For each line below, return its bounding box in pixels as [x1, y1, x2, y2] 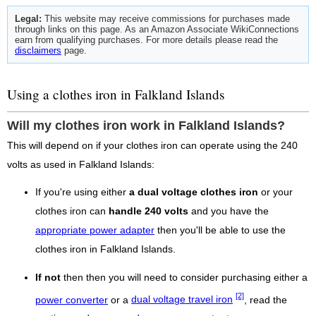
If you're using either [35, 186, 129, 197]
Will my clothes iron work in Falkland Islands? [7, 118, 285, 133]
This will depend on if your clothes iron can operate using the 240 [7, 140, 298, 151]
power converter [35, 294, 108, 305]
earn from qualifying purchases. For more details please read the [15, 34, 278, 45]
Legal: [15, 13, 42, 24]
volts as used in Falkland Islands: [7, 159, 154, 170]
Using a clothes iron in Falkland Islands [7, 85, 224, 103]
